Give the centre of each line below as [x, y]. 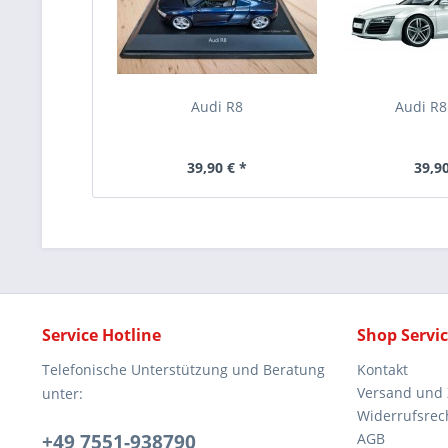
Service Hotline [101, 335]
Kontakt [382, 369]
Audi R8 [216, 106]
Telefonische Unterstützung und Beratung [183, 369]
